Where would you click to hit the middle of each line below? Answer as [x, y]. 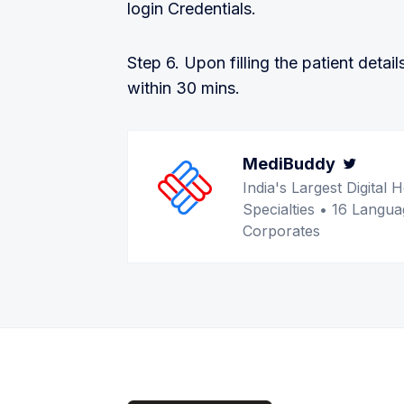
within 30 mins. [184, 88]
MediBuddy [289, 164]
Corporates [281, 231]
